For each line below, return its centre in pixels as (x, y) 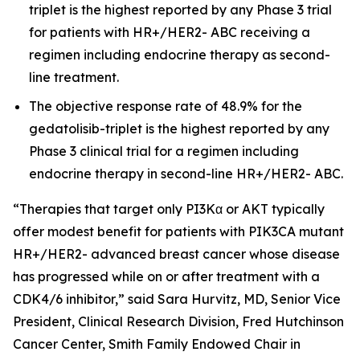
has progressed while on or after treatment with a (166, 276)
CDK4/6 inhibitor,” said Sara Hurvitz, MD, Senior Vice (177, 299)
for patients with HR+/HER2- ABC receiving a (170, 32)
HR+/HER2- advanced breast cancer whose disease (176, 254)
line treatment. (74, 77)
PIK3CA (272, 231)
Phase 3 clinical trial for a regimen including (164, 151)
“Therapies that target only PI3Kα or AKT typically (169, 209)
